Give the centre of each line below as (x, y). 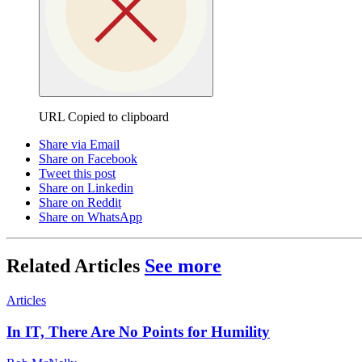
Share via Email (79, 145)
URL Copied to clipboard (104, 117)
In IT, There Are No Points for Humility (138, 331)
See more (183, 266)
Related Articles (76, 266)
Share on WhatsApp (90, 217)
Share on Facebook (88, 159)
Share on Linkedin (86, 188)
